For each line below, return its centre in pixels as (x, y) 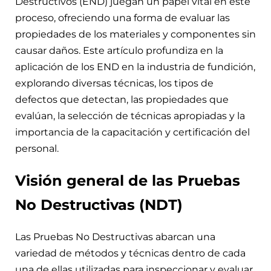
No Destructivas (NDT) (99, 204)
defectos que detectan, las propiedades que (122, 99)
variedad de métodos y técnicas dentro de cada (130, 253)
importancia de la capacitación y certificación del (132, 132)
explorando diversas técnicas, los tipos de (114, 83)
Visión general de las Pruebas (128, 180)
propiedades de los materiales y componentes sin (135, 34)
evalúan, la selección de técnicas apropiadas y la (130, 116)
